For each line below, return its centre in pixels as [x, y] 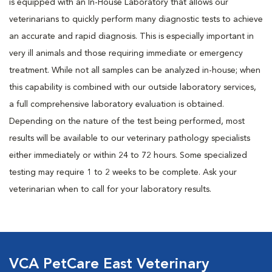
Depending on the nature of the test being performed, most [127, 121]
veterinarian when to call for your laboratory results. [110, 189]
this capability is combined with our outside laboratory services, [133, 87]
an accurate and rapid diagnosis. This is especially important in [131, 36]
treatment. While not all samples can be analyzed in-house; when [135, 70]
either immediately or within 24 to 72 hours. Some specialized [128, 155]
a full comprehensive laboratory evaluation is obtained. [117, 104]
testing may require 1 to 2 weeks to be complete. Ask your [123, 172]
